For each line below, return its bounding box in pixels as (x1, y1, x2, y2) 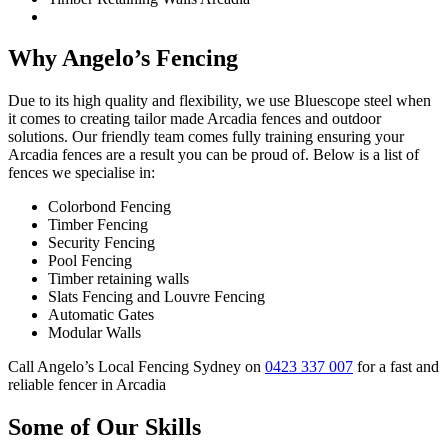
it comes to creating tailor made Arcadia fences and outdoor (8, 110, 381, 128)
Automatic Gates (48, 306, 154, 324)
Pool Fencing (48, 252, 132, 270)
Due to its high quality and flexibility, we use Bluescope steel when (8, 92, 431, 110)
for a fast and (353, 358, 439, 376)
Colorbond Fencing (48, 198, 171, 216)
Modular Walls (48, 324, 141, 342)
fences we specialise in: (8, 164, 155, 182)
